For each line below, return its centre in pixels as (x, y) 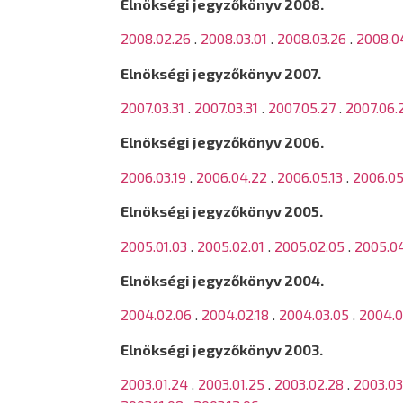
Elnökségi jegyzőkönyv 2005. (222, 211)
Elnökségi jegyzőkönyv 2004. (223, 280)
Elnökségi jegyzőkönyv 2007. (221, 73)
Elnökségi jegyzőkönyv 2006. (223, 142)
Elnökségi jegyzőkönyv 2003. (222, 349)
